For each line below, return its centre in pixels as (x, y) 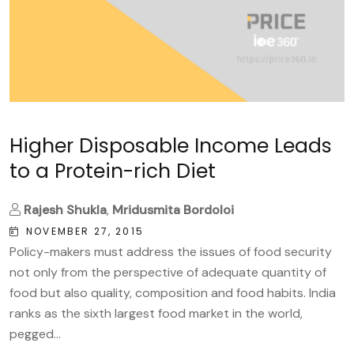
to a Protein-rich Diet (113, 171)
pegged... (35, 333)
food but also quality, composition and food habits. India (173, 292)
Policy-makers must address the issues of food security (171, 251)
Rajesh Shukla (65, 209)
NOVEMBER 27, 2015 (85, 231)
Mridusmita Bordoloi (173, 209)
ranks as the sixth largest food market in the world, (156, 313)
